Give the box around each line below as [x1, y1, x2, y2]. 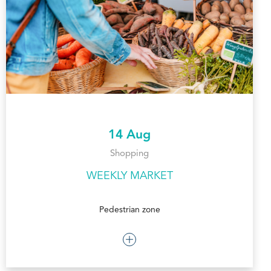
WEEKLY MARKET [86, 171, 173, 182]
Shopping [110, 149, 149, 159]
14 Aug [108, 129, 151, 142]
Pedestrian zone [99, 206, 160, 215]
